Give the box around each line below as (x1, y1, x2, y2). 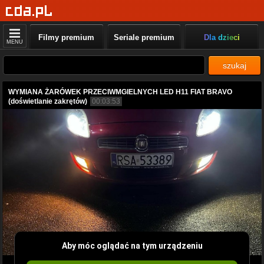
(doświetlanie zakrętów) (8, 97, 87, 105)
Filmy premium (38, 33, 95, 42)
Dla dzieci (203, 33, 240, 42)
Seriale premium (113, 33, 174, 42)
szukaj (223, 61, 246, 70)
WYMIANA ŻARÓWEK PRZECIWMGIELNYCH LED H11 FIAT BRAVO (8, 88, 232, 96)
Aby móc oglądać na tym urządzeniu (61, 240, 203, 250)
